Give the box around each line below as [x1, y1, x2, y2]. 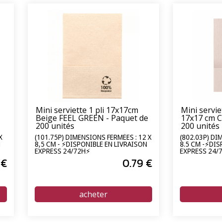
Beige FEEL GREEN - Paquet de [36, 112, 148, 123]
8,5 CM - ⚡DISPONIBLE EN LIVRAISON [35, 139, 147, 149]
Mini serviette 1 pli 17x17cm [36, 104, 138, 115]
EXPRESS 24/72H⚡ [35, 146, 90, 156]
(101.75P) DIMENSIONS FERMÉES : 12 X [35, 132, 152, 142]
